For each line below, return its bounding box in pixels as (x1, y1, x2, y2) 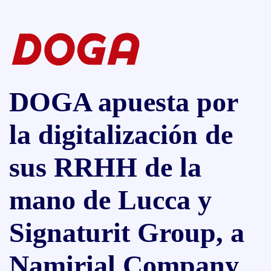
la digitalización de (9, 119, 233, 150)
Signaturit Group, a (9, 217, 244, 248)
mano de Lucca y (9, 184, 212, 215)
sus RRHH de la (9, 151, 201, 183)
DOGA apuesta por (9, 86, 238, 117)
